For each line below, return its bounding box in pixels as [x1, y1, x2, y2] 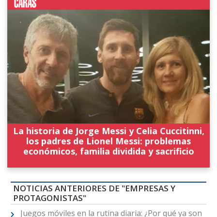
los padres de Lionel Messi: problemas [26, 135, 191, 147]
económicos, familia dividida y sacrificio [23, 145, 194, 157]
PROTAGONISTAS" [13, 192, 86, 204]
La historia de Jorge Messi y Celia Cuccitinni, [13, 124, 204, 137]
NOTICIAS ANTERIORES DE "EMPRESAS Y [13, 183, 175, 194]
